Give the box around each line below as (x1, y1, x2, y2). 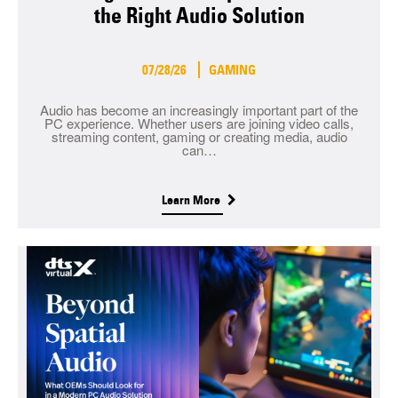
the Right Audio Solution (93, 3, 305, 29)
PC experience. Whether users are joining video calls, (44, 114, 354, 133)
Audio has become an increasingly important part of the (40, 100, 358, 120)
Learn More (162, 192, 223, 209)
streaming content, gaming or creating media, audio (51, 127, 347, 147)
